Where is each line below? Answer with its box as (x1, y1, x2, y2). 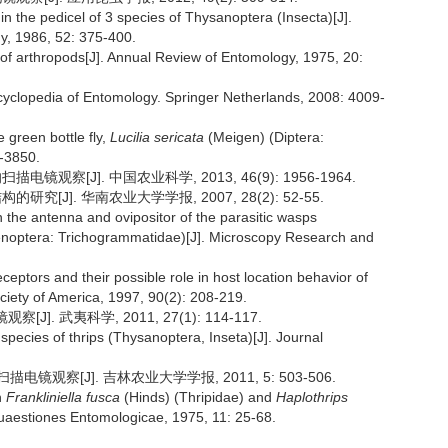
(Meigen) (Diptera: (204, 129, 324, 145)
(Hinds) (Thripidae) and (120, 389, 276, 405)
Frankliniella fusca (6, 389, 120, 405)
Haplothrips (276, 389, 348, 405)
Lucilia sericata (110, 129, 204, 145)
